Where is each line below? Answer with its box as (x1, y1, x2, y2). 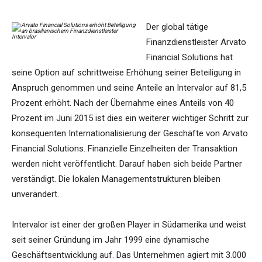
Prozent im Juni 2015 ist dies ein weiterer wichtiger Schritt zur (12, 113, 249, 124)
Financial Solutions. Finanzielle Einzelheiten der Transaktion (12, 143, 237, 154)
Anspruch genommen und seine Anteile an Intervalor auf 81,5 (12, 82, 246, 94)
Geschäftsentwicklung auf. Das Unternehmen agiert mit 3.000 (12, 250, 246, 261)
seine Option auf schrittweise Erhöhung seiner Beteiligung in (12, 67, 241, 78)
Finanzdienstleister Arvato (146, 37, 246, 48)
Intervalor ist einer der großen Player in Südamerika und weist (12, 219, 246, 230)
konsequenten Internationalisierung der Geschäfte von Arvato (12, 128, 248, 139)
